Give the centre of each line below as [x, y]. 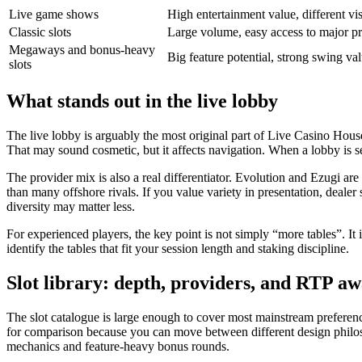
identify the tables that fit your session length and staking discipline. [178, 248]
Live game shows [54, 14]
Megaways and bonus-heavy [82, 49]
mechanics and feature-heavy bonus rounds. [118, 346]
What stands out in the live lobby [142, 101]
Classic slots [40, 32]
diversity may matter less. [71, 206]
